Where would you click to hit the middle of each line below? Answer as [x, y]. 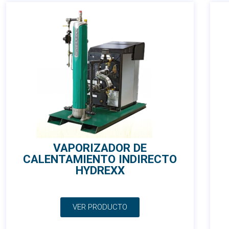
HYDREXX [100, 170]
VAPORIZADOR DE [100, 148]
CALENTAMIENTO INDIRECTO [100, 159]
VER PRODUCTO [100, 207]
